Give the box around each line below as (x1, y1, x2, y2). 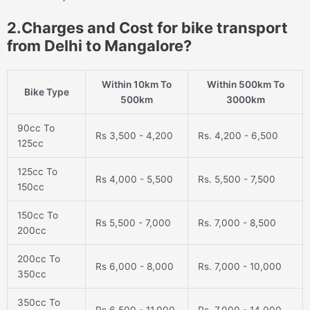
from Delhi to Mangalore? (7, 37, 192, 55)
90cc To (17, 122, 55, 134)
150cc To (17, 210, 58, 221)
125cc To (17, 166, 57, 178)
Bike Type (24, 86, 69, 98)
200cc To (17, 253, 60, 265)
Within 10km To (102, 79, 172, 91)
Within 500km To (206, 79, 284, 91)
